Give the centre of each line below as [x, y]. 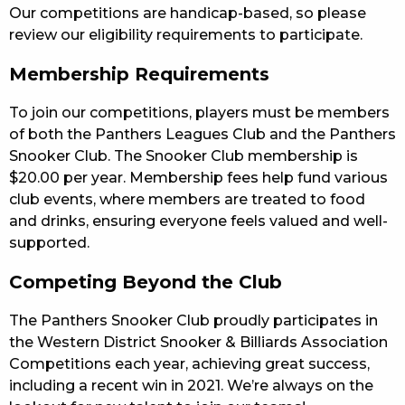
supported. [49, 242]
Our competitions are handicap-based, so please [188, 13]
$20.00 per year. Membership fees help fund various [198, 177]
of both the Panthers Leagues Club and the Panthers [202, 134]
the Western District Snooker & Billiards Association [198, 342]
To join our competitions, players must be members [199, 112]
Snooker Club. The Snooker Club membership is [184, 155]
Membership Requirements [139, 74]
